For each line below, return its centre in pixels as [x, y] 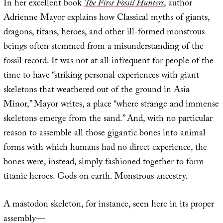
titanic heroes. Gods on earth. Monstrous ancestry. [95, 177]
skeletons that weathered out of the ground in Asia [96, 91]
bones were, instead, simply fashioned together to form [104, 163]
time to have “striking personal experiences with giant [101, 76]
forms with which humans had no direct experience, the [105, 148]
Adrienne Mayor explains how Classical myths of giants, [106, 18]
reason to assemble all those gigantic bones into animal [104, 134]
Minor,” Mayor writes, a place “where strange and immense [111, 105]
